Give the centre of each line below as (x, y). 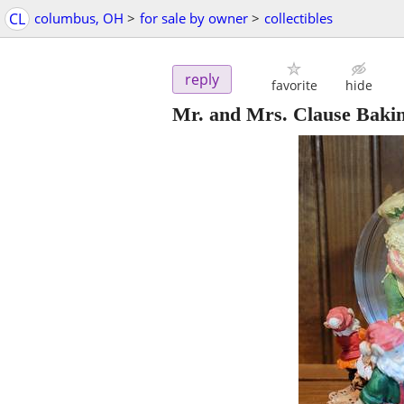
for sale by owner (194, 18)
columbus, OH (79, 18)
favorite (294, 86)
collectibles (298, 18)
